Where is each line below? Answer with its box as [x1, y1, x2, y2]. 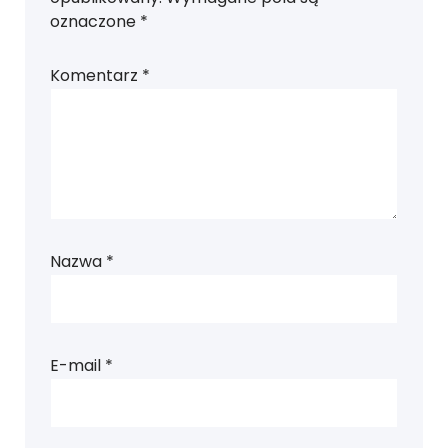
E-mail [50, 354, 105, 378]
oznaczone [50, 10, 140, 34]
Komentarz [50, 64, 142, 88]
